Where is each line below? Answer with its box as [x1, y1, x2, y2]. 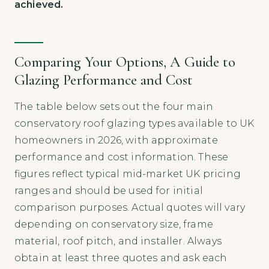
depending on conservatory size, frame [14, 218, 213, 230]
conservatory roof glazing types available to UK [14, 117, 255, 129]
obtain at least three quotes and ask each [14, 252, 228, 264]
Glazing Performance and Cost [14, 70, 193, 89]
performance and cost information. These [14, 151, 229, 163]
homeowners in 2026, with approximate [14, 134, 218, 146]
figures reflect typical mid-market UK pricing [14, 168, 241, 180]
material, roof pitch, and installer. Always [14, 235, 222, 247]
